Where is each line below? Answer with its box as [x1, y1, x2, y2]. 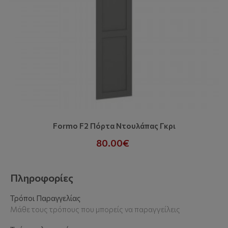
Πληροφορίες [10, 171, 74, 184]
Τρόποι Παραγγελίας [10, 193, 81, 203]
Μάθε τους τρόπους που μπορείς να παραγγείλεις [10, 204, 181, 214]
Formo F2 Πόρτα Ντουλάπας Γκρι [52, 121, 176, 130]
